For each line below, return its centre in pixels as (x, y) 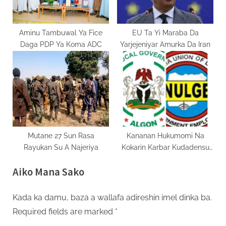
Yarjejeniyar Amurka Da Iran (165, 45)
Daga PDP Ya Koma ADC (61, 45)
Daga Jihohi (165, 159)
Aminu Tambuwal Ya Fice (61, 33)
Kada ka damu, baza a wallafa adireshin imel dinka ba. (112, 197)
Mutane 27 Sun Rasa (61, 136)
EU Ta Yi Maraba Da (165, 33)
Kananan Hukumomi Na (165, 136)
